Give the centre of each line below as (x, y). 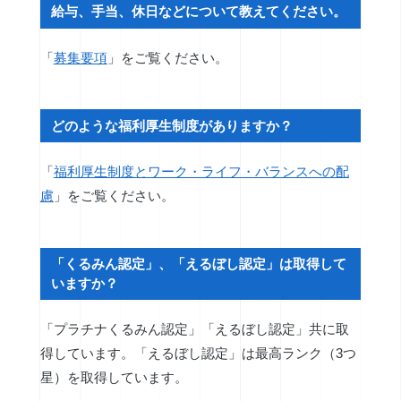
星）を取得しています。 (114, 377)
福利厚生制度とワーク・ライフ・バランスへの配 (201, 171)
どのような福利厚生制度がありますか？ (172, 125)
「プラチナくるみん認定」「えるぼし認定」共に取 (194, 328)
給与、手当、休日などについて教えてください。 (199, 12)
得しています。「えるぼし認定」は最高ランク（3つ (198, 353)
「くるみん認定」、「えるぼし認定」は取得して (199, 263)
